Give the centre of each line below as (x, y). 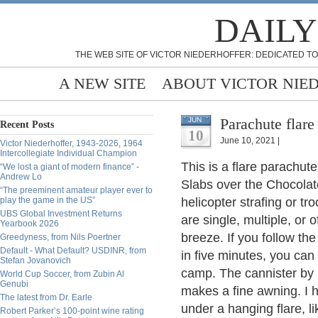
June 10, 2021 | (250, 141)
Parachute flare (267, 124)
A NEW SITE (102, 83)
